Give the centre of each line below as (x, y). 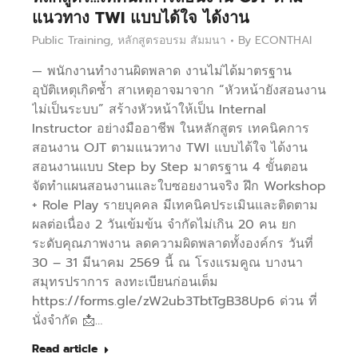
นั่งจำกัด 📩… (67, 321)
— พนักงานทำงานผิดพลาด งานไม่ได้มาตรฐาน (162, 72)
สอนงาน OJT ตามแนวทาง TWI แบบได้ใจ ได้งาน (170, 148)
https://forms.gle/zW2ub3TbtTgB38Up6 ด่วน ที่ (175, 302)
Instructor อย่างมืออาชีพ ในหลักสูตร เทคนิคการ (171, 129)
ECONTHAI (283, 41)
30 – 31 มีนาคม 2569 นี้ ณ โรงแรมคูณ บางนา (167, 263)
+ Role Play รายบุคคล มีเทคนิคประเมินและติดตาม (175, 206)
